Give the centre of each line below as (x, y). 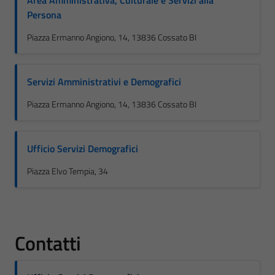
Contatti (48, 243)
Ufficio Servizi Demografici (83, 149)
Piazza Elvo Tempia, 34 (68, 171)
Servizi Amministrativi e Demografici (104, 82)
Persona (44, 15)
